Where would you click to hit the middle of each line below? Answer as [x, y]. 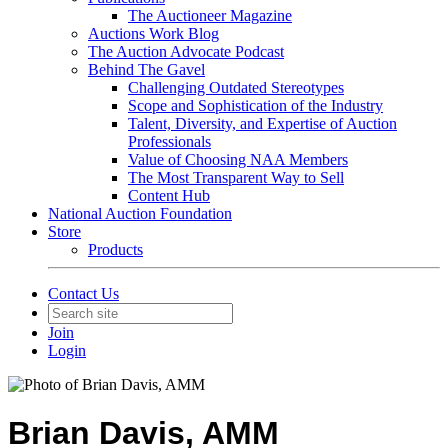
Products [115, 249]
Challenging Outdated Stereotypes [236, 87]
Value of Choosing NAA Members [238, 159]
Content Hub [169, 195]
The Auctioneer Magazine [210, 15]
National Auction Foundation [140, 213]
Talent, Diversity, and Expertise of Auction [262, 123]
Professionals [169, 141]
